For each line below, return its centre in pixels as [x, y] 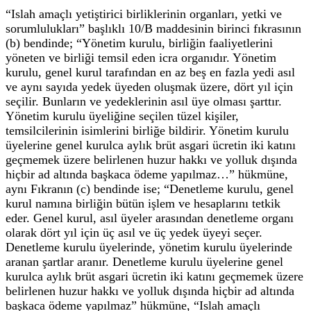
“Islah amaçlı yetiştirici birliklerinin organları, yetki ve [144, 14]
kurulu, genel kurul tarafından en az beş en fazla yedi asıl [150, 72]
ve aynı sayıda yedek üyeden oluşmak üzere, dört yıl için [149, 86]
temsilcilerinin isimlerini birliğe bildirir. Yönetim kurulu [147, 130]
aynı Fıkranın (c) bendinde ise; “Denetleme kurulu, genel [150, 188]
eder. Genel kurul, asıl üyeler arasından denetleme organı [150, 218]
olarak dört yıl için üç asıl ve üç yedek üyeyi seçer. [134, 232]
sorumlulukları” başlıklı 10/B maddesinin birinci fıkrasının [153, 28]
